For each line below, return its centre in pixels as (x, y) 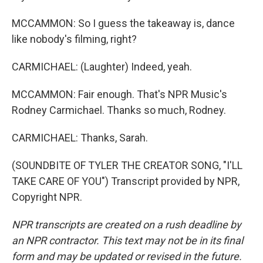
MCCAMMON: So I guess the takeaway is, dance (123, 23)
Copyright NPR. (47, 197)
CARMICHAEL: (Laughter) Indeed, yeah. (102, 67)
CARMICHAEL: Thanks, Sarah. (80, 138)
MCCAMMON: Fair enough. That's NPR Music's (119, 94)
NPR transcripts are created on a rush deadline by (127, 225)
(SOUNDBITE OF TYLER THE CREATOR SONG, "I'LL (127, 165)
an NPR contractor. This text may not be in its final (127, 240)
